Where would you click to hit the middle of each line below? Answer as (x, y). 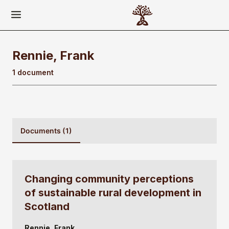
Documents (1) (46, 131)
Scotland (47, 207)
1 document (33, 72)
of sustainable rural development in (113, 193)
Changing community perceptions (109, 179)
